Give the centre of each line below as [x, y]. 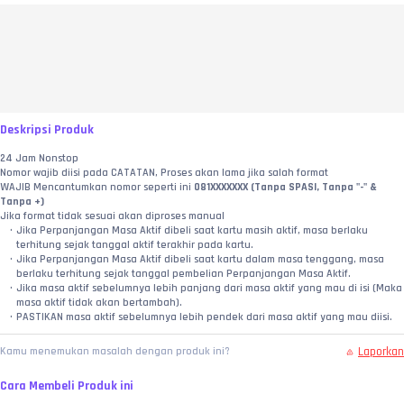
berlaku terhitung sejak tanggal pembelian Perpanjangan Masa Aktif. [184, 274]
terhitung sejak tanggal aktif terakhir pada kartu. [135, 245]
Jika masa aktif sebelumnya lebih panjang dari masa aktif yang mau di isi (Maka [209, 289]
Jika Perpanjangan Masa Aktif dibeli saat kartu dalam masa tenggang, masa [200, 260]
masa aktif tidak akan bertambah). [99, 303]
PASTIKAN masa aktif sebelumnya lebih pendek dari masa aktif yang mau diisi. [204, 317]
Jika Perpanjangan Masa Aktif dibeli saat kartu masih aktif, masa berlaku [192, 231]
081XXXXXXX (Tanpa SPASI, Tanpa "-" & [284, 188]
